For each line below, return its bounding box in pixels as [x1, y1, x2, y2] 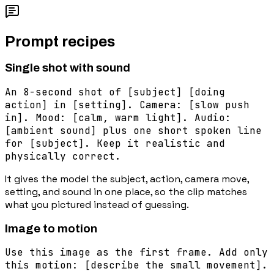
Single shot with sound [5, 62, 130, 75]
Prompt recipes [5, 34, 115, 50]
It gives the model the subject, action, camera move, [5, 172, 249, 185]
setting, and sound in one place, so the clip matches [5, 185, 247, 198]
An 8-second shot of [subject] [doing [5, 85, 225, 98]
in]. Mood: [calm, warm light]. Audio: [5, 111, 231, 124]
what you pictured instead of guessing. [5, 198, 189, 211]
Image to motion [5, 222, 97, 235]
